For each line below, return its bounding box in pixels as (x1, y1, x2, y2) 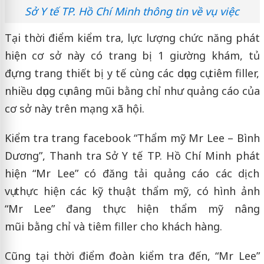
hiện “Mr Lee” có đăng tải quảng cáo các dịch (4, 166, 260, 180)
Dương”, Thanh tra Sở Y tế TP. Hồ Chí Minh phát (4, 148, 260, 163)
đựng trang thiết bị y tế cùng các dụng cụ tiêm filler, (4, 65, 260, 80)
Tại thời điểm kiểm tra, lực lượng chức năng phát (4, 30, 260, 45)
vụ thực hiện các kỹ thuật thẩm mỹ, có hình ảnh (4, 183, 260, 198)
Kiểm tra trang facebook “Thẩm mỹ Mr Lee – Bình (4, 130, 260, 145)
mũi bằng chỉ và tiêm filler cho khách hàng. (4, 219, 222, 233)
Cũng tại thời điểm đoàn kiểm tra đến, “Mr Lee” (4, 248, 260, 263)
